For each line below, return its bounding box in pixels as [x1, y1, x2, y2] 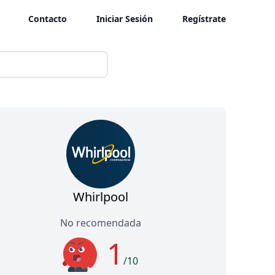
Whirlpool [72, 188, 128, 205]
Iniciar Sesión [96, 13, 153, 25]
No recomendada [60, 215, 141, 230]
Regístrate [182, 13, 226, 25]
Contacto [28, 13, 67, 25]
